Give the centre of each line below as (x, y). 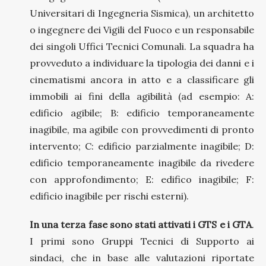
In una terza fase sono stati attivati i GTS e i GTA (141, 224)
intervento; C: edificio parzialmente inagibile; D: (142, 146)
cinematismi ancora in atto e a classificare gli (142, 79)
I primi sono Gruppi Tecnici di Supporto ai (142, 241)
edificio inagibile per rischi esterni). (109, 196)
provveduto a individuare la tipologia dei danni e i (142, 63)
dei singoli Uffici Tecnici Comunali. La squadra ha (142, 46)
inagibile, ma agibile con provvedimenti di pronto (142, 129)
